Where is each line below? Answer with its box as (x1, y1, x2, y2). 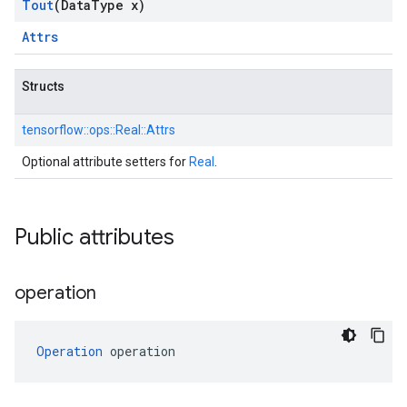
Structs (22, 79, 65, 94)
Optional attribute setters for (22, 154, 189, 169)
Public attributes (15, 223, 174, 251)
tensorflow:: (22, 123, 89, 137)
